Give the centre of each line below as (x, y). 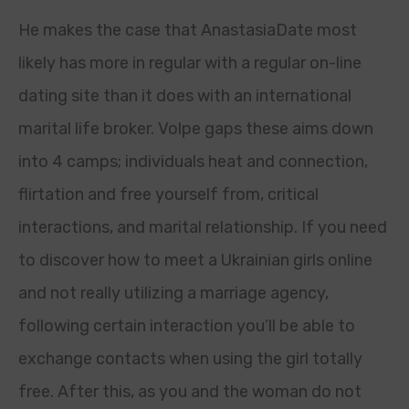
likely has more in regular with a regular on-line (190, 63)
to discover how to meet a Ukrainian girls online (195, 260)
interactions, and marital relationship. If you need (203, 227)
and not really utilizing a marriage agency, (173, 293)
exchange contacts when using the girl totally (190, 359)
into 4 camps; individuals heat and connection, (193, 162)
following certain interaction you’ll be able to (187, 326)
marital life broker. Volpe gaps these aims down (196, 129)
